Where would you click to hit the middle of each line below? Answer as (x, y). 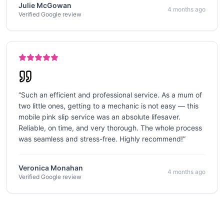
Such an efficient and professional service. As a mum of (111, 95)
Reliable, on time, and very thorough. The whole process (110, 128)
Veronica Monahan (51, 168)
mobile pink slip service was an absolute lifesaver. (99, 117)
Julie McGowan (45, 5)
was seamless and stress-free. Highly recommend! (101, 139)
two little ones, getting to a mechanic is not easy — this (108, 106)
